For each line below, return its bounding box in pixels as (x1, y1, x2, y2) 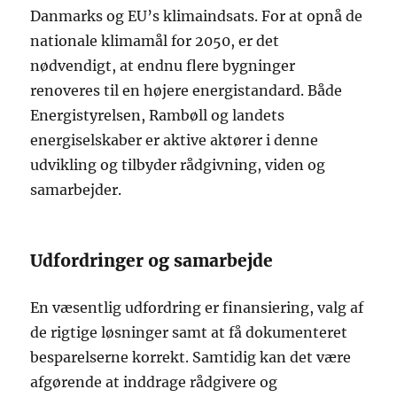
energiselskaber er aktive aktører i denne (30, 130, 319, 149)
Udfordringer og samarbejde (30, 249, 274, 271)
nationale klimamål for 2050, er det (30, 31, 280, 50)
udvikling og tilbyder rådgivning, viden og (30, 155, 326, 174)
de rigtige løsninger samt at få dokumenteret (30, 323, 348, 341)
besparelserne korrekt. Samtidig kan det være (30, 347, 352, 366)
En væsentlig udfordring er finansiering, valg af (30, 298, 364, 316)
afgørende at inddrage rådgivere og (30, 372, 278, 391)
